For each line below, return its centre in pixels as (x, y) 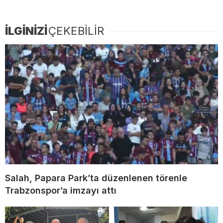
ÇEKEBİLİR (76, 31)
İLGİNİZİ (26, 31)
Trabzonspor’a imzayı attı (61, 191)
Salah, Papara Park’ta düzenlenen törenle (96, 178)
